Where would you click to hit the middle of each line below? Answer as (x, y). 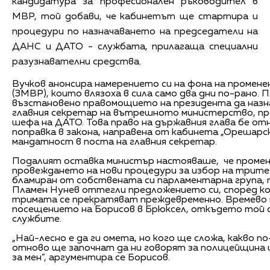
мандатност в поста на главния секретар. (115, 142)
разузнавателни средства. (77, 62)
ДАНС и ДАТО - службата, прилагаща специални (135, 47)
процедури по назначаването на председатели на (135, 32)
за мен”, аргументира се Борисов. (91, 258)
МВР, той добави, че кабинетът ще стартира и (135, 17)
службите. (37, 219)
